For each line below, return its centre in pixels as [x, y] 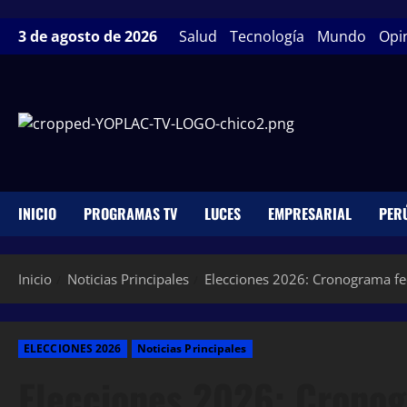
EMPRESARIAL [310, 213]
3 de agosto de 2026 [89, 36]
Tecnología [267, 36]
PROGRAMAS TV [130, 213]
